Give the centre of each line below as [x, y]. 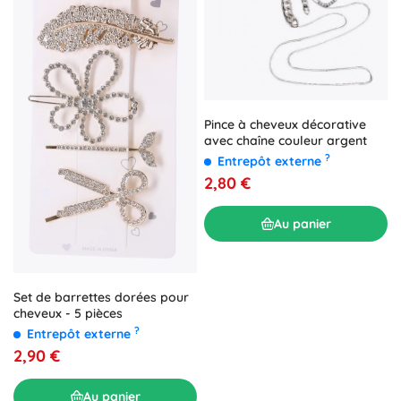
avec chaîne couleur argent [286, 141]
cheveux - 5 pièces [68, 314]
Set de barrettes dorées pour [101, 298]
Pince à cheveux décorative [285, 125]
